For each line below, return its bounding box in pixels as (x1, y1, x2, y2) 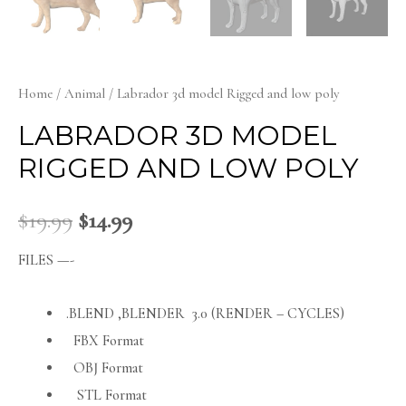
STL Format (63, 385, 148, 404)
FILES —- (18, 251, 74, 270)
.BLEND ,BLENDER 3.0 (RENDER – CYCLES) (63, 304, 345, 323)
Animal (64, 84, 105, 101)
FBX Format (63, 331, 145, 350)
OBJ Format (63, 358, 144, 377)
